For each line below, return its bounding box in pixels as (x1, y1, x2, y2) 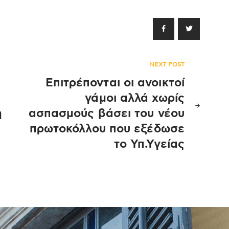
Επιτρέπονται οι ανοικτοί (45, 77, 185, 89)
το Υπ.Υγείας (113, 138, 185, 150)
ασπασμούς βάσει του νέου (28, 107, 185, 120)
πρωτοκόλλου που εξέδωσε (29, 123, 185, 135)
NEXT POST (149, 61, 185, 67)
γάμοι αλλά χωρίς (85, 92, 185, 104)
